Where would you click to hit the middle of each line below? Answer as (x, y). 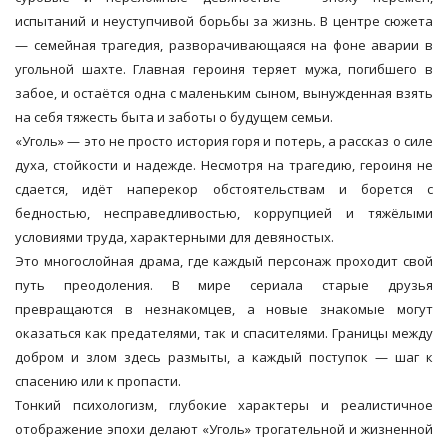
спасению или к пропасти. (98, 381)
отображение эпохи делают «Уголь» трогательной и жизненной (224, 429)
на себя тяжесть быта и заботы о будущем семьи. (174, 117)
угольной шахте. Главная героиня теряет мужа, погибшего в (224, 69)
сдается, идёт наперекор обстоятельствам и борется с (224, 189)
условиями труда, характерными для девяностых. (174, 237)
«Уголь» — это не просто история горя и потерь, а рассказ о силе (224, 141)
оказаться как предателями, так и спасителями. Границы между (224, 333)
